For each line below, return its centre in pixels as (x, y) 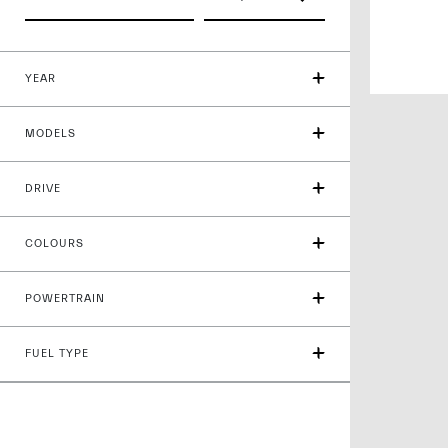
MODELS (50, 133)
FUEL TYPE (57, 353)
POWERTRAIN (65, 298)
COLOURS (54, 243)
